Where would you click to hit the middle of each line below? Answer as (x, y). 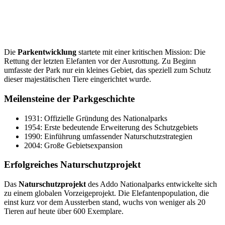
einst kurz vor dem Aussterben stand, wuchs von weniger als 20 (105, 202)
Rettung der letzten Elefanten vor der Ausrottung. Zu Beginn (100, 61)
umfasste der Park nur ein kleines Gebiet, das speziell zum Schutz (107, 70)
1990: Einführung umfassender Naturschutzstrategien (108, 136)
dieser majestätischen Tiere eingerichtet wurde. (78, 79)
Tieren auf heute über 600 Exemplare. (64, 211)
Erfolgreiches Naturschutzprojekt (72, 165)
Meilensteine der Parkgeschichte (69, 98)
